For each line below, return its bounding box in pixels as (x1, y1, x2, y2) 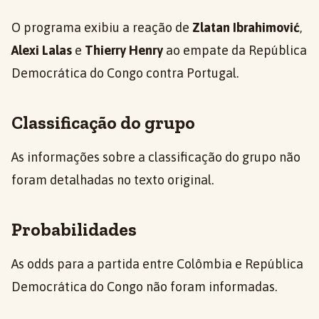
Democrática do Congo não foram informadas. (11, 279, 277, 294)
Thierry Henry (85, 43, 163, 58)
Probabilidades (11, 219, 137, 240)
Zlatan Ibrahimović (192, 20, 300, 35)
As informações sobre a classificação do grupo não (11, 150, 300, 164)
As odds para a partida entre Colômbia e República (11, 256, 303, 271)
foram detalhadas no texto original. (11, 172, 214, 187)
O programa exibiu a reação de (11, 20, 192, 35)
